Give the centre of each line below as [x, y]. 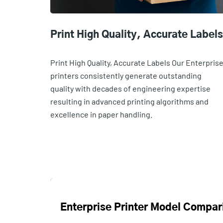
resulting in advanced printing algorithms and [129, 101]
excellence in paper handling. [101, 114]
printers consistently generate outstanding [126, 75]
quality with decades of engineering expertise [130, 88]
